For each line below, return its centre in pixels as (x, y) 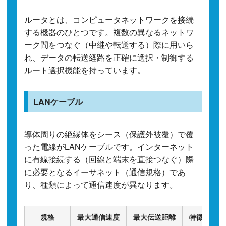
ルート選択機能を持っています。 (85, 70)
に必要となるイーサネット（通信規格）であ (105, 172)
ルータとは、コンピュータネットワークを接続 (109, 19)
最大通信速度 (99, 217)
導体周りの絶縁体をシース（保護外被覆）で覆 (109, 134)
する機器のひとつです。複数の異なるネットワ (109, 32)
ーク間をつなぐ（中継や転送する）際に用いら (109, 44)
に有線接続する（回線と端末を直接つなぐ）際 (109, 159)
